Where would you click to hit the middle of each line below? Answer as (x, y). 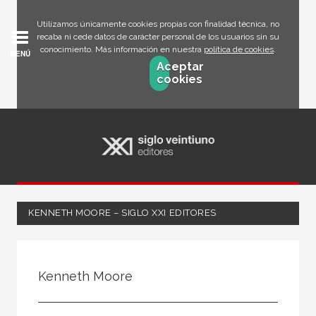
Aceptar (180, 67)
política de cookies (239, 49)
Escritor (43, 264)
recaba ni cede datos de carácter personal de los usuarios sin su (158, 37)
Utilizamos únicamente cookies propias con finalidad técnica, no (158, 24)
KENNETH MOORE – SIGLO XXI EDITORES (122, 212)
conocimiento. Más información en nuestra (122, 49)
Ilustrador (48, 288)
